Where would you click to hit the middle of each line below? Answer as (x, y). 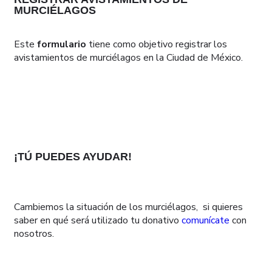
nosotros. (34, 234)
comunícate (206, 221)
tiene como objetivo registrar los (157, 45)
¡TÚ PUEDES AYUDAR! (73, 157)
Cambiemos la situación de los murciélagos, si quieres (128, 207)
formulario (62, 45)
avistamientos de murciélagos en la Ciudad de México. (128, 58)
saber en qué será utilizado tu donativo (97, 221)
